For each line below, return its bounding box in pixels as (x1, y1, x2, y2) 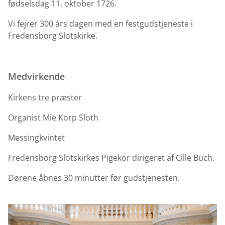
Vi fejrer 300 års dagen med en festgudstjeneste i (8, 18, 193, 29)
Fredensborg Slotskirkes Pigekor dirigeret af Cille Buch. (8, 152, 214, 163)
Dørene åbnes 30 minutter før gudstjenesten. (8, 172, 180, 183)
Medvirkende (8, 70, 65, 82)
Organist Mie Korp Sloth (8, 111, 98, 123)
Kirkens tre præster (8, 91, 82, 103)
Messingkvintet (8, 132, 65, 143)
